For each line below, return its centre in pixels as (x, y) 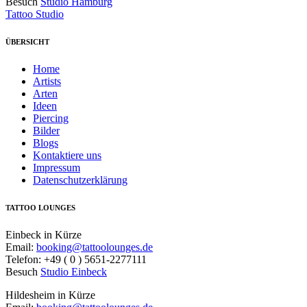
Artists (47, 82)
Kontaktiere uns (67, 156)
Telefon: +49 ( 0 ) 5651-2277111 (76, 260)
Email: (21, 247)
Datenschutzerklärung (80, 180)
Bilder (46, 131)
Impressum (57, 168)
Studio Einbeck (74, 272)
